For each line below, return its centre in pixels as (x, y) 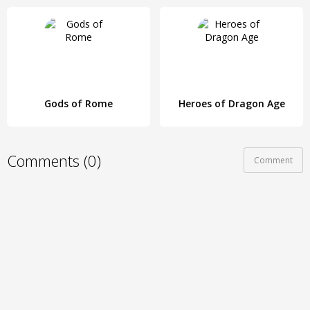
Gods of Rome (79, 103)
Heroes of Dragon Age (231, 103)
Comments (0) (54, 160)
